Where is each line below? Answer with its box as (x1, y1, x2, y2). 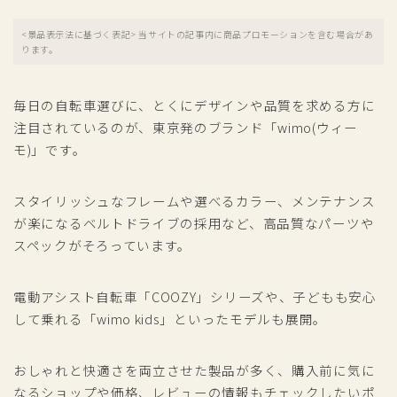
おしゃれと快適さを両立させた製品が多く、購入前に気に (13, 361, 376, 380)
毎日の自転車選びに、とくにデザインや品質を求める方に (13, 96, 376, 115)
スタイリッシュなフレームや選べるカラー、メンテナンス (13, 191, 376, 211)
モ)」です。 (13, 140, 87, 160)
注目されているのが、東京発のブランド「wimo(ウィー (13, 118, 358, 137)
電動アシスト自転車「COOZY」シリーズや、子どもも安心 (13, 287, 377, 307)
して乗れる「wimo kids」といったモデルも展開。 (13, 309, 327, 329)
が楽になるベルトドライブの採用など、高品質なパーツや (13, 214, 375, 233)
